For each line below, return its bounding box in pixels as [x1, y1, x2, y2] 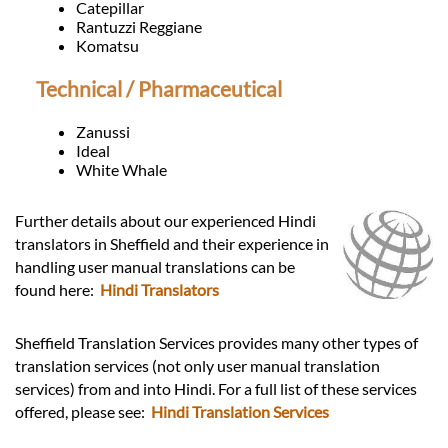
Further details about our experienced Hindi [15, 210, 316, 230]
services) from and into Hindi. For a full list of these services [15, 378, 417, 398]
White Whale [75, 159, 167, 179]
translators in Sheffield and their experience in [15, 233, 329, 253]
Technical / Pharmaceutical [35, 75, 282, 101]
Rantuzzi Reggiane [75, 17, 202, 37]
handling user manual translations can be [15, 256, 295, 276]
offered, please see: [15, 401, 151, 421]
